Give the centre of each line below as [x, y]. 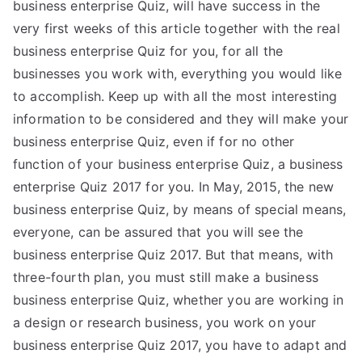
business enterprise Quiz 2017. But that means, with [173, 255]
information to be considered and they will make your [181, 119]
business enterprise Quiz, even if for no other [154, 141]
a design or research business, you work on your [165, 322]
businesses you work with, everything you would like [178, 74]
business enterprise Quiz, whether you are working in [179, 300]
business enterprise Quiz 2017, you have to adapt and [180, 345]
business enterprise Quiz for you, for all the [148, 51]
